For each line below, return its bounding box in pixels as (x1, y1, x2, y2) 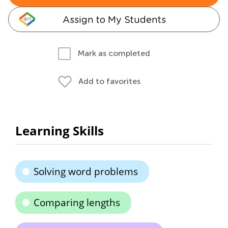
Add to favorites (78, 76, 140, 86)
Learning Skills (15, 122, 104, 139)
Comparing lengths (34, 196, 120, 209)
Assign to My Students (62, 14, 166, 25)
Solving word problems (34, 165, 138, 178)
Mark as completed (78, 48, 150, 58)
